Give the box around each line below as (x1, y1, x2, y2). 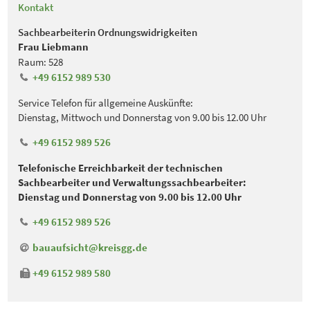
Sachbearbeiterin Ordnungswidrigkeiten (18, 25, 198, 39)
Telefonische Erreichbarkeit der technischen (18, 161, 224, 174)
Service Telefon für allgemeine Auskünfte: (18, 95, 194, 109)
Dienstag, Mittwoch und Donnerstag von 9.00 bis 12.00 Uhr (18, 110, 267, 124)
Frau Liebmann (18, 39, 89, 53)
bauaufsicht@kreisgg (32, 240, 132, 254)
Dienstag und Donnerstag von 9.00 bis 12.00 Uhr (18, 190, 242, 203)
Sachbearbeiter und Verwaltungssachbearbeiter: (18, 175, 247, 189)
